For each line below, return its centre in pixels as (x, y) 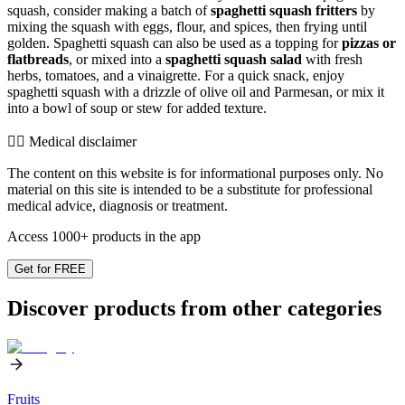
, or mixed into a (117, 59)
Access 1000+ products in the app (104, 236)
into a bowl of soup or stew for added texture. (137, 108)
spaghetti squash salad (234, 59)
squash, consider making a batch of (109, 10)
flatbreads (38, 59)
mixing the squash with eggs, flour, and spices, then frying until (187, 26)
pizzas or (369, 42)
